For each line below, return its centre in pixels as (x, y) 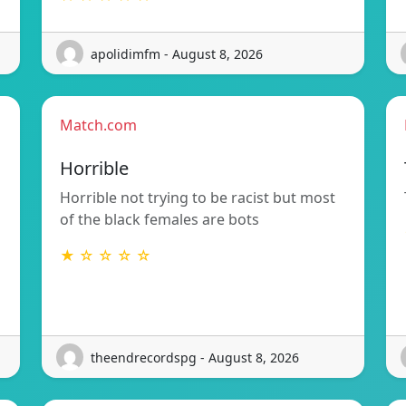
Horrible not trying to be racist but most (198, 198)
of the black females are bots (159, 220)
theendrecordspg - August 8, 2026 (195, 357)
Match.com (98, 126)
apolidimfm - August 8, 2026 (177, 53)
